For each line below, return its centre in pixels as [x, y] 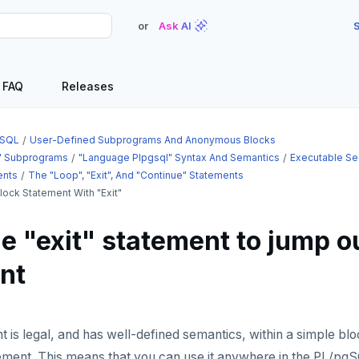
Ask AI [175, 26]
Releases [88, 86]
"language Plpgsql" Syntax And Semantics [179, 157]
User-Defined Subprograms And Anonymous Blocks [153, 140]
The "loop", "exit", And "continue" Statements [136, 175]
